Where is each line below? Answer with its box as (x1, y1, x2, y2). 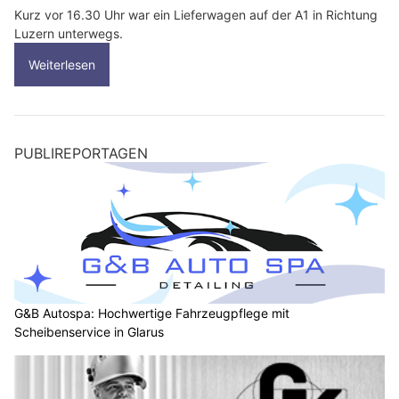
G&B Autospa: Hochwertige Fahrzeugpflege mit (14, 305, 289, 322)
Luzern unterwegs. (14, 25, 123, 41)
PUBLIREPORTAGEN (14, 143, 148, 162)
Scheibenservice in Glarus (14, 324, 164, 340)
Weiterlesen (28, 56, 95, 72)
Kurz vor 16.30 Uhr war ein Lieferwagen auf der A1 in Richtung (14, 6, 378, 22)
